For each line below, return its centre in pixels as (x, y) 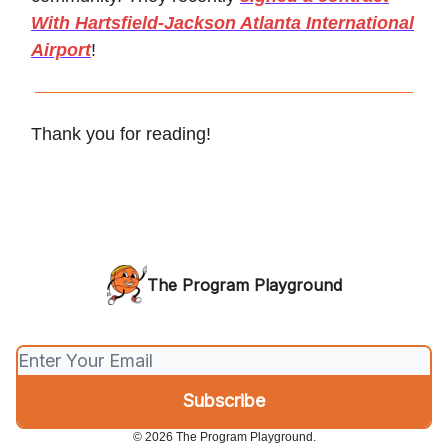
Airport (61, 50)
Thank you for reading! (121, 134)
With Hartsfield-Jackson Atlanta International (222, 23)
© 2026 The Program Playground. (224, 437)
